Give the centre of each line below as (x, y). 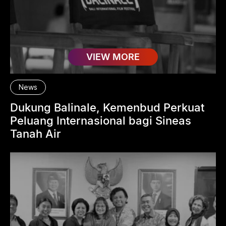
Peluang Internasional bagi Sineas (101, 121)
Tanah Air (36, 134)
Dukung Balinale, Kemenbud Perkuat (107, 108)
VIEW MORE (113, 57)
